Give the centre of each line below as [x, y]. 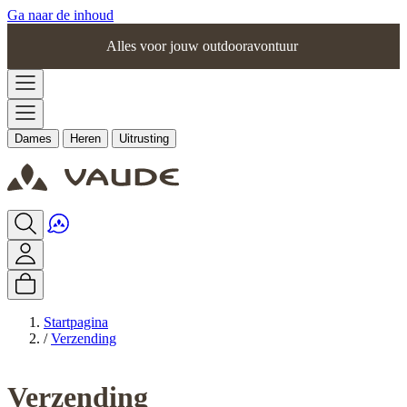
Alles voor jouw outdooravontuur [203, 46]
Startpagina [76, 322]
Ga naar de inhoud [60, 15]
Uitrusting [144, 139]
